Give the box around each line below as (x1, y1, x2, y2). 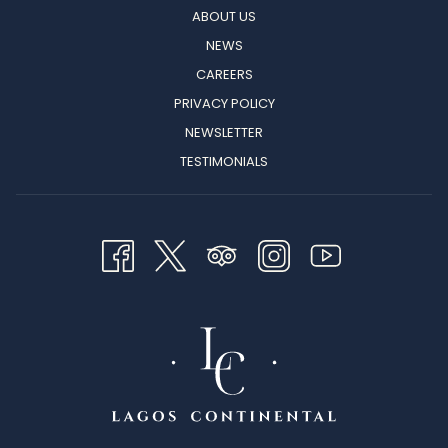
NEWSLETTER (185, 123, 263, 143)
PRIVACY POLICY (173, 94, 275, 114)
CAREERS (195, 65, 253, 85)
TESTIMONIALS (180, 152, 268, 172)
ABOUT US (192, 7, 256, 27)
